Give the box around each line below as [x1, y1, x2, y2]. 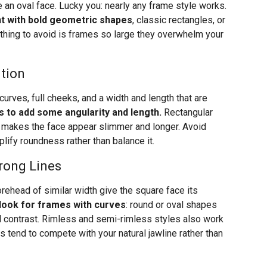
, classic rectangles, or [132, 14, 225, 26]
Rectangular [162, 107, 213, 119]
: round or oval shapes [126, 199, 217, 211]
